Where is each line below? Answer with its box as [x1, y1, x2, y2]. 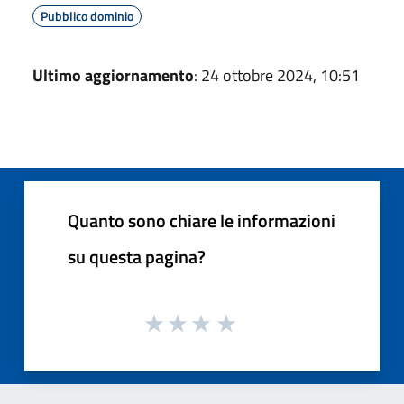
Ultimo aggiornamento [32, 62, 194, 87]
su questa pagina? [68, 242, 206, 271]
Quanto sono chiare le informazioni [68, 206, 335, 234]
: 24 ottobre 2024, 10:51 [194, 62, 360, 87]
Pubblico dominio [41, 5, 133, 25]
